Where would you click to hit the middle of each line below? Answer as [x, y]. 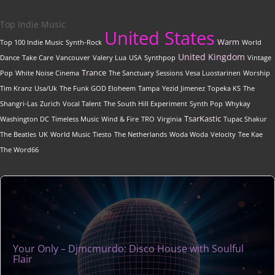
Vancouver [73, 58]
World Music [70, 135]
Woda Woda [189, 135]
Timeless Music [75, 119]
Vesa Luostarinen [213, 73]
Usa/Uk [46, 89]
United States [160, 38]
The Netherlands [141, 135]
